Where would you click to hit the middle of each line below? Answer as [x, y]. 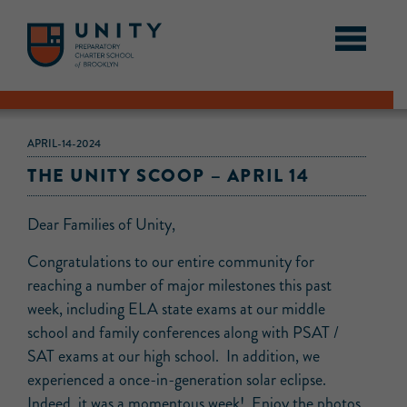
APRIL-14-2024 [64, 144]
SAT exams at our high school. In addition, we [174, 356]
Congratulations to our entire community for [171, 262]
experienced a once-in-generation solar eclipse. [179, 380]
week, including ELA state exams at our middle [176, 309]
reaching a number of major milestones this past [179, 285]
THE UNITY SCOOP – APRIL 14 [169, 176]
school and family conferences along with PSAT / [183, 333]
